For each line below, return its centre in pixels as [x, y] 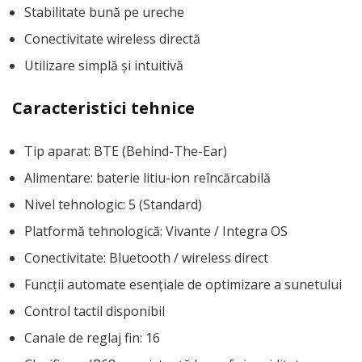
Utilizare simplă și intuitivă [104, 65]
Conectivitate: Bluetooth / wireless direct [146, 257]
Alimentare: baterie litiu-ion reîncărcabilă [147, 177]
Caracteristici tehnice [103, 107]
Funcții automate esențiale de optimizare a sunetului [183, 284]
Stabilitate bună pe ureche [104, 12]
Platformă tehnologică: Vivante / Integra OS [156, 231]
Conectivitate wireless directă [112, 38]
